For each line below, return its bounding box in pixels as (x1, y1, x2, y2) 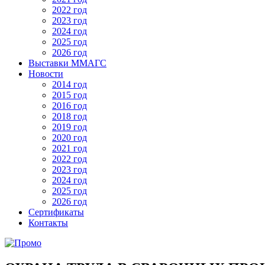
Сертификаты (28, 207, 84, 217)
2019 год (52, 122, 87, 132)
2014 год (52, 79, 87, 89)
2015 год (52, 90, 87, 100)
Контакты (28, 218, 68, 228)
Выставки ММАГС (28, 58, 106, 68)
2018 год (52, 111, 87, 121)
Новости (28, 69, 63, 79)
